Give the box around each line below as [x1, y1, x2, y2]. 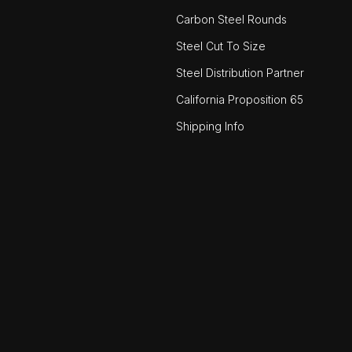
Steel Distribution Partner [176, 66, 304, 80]
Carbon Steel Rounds [176, 13, 287, 27]
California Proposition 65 [176, 93, 303, 107]
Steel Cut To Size [176, 39, 266, 53]
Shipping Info [176, 119, 244, 134]
